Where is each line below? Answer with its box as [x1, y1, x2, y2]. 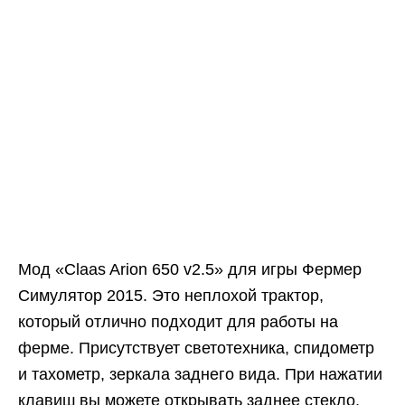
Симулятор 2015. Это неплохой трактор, [18, 287, 324, 305]
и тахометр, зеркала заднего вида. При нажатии [18, 365, 382, 383]
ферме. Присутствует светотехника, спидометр [18, 339, 374, 357]
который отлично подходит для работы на [18, 313, 338, 331]
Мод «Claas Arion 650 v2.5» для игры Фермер [18, 260, 362, 278]
